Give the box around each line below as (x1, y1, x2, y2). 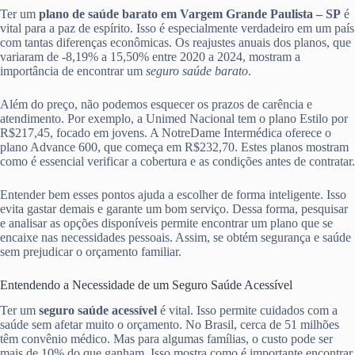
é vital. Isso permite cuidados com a (157, 303, 338, 318)
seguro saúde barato (146, 63, 248, 78)
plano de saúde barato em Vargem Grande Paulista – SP (39, 6, 341, 21)
